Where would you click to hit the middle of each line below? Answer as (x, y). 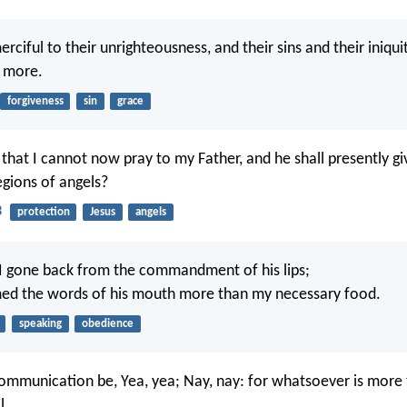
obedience (107, 323)
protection (43, 213)
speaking (40, 323)
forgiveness (35, 101)
